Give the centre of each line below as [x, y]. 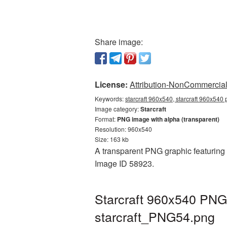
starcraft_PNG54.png [155, 216]
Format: [106, 119]
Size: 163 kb [112, 139]
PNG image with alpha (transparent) [168, 119]
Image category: [118, 109]
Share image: [119, 42]
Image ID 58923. [124, 163]
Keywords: [110, 99]
